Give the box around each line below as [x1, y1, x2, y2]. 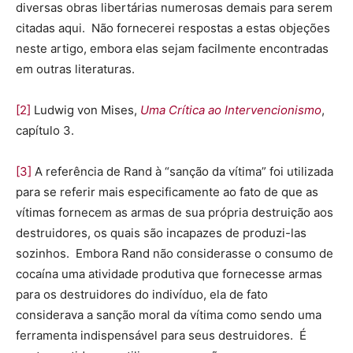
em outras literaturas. [16, 61, 135, 77]
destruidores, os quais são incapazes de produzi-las [16, 225, 307, 241]
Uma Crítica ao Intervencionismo [140, 102, 321, 118]
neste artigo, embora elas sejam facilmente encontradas [16, 41, 329, 57]
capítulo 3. [16, 123, 74, 139]
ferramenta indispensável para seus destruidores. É [16, 328, 307, 344]
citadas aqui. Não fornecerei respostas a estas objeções [16, 20, 330, 36]
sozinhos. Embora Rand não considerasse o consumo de [16, 246, 333, 262]
